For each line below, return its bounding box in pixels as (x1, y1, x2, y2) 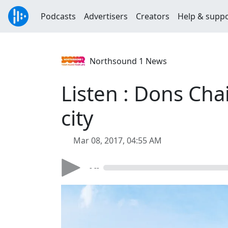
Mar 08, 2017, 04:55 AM (73, 135, 162, 146)
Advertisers (84, 11, 128, 22)
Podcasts (41, 11, 76, 22)
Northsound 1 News (90, 55, 167, 67)
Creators (136, 11, 169, 22)
